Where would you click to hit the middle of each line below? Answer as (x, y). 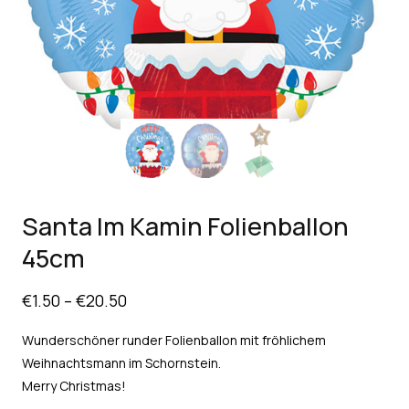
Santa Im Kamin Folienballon (185, 225)
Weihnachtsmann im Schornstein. (121, 362)
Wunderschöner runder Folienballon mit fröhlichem (174, 340)
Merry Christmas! (74, 385)
